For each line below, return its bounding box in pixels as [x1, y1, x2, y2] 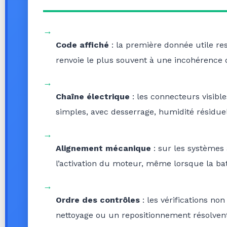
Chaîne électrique [56, 91, 130, 101]
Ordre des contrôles [56, 195, 140, 205]
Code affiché [56, 40, 109, 50]
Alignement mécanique [56, 143, 151, 153]
